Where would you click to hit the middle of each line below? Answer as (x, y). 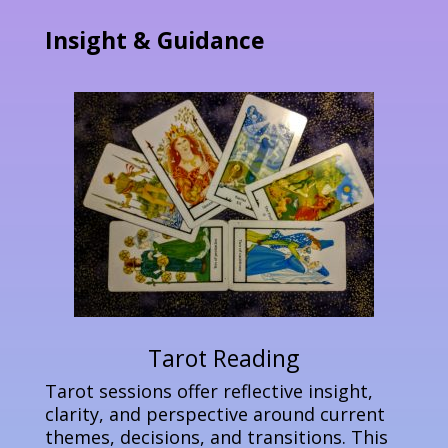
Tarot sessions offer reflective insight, (208, 390)
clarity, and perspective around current (214, 413)
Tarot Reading (224, 357)
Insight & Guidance (154, 39)
